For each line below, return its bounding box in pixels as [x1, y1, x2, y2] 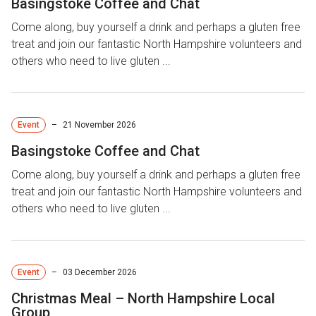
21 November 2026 [63, 120, 136, 130]
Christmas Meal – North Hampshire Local [11, 290, 275, 307]
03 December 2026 [63, 267, 137, 277]
